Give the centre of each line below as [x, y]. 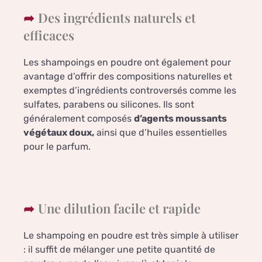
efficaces [49, 35]
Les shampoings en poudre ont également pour [127, 63]
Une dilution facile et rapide [119, 208]
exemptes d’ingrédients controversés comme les [130, 91]
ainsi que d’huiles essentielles [161, 133]
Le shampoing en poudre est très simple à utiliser [131, 236]
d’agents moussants [180, 119]
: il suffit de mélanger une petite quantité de [119, 250]
